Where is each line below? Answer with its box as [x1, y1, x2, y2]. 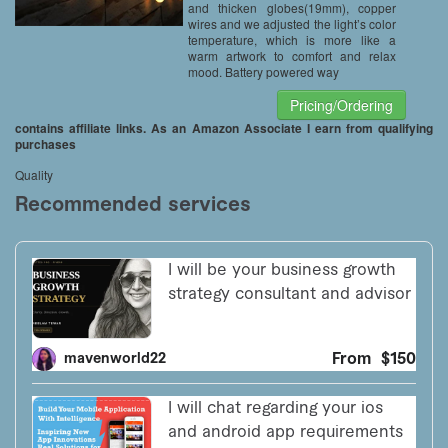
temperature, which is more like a [187, 30, 397, 48]
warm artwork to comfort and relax [187, 46, 397, 64]
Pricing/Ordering [290, 94, 394, 115]
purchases [15, 134, 76, 153]
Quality [15, 165, 53, 183]
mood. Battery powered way [187, 62, 339, 80]
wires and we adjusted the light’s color [187, 14, 397, 32]
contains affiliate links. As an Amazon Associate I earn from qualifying [15, 118, 433, 137]
